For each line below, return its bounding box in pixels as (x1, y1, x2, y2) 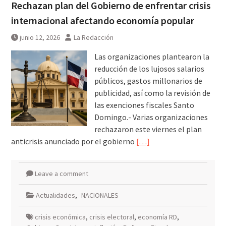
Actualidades (35, 191, 75, 200)
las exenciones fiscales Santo (94, 100, 194, 110)
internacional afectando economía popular (11, 14, 194, 27)
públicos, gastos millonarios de (94, 76, 202, 86)
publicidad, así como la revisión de (94, 88, 210, 98)
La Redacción (73, 33, 114, 42)
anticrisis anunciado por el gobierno (11, 136, 136, 147)
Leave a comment (34, 169, 88, 179)
